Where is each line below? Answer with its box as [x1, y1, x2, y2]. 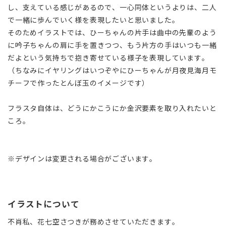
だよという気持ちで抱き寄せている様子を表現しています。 [8, 52, 209, 63]
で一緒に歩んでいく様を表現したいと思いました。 [8, 14, 180, 25]
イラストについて [8, 197, 80, 210]
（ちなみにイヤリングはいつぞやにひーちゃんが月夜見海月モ [8, 65, 217, 75]
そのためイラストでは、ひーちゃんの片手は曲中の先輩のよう [8, 27, 217, 37]
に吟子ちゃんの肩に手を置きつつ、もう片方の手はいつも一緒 [8, 39, 217, 50]
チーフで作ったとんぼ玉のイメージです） [8, 77, 150, 88]
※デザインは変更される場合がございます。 [8, 153, 157, 163]
